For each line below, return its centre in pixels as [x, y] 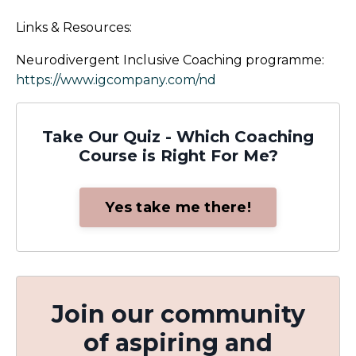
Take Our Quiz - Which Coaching [178, 137]
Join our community [178, 315]
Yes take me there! [178, 207]
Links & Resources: [74, 28]
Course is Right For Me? [178, 156]
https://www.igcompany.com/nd [116, 80]
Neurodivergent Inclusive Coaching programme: [170, 60]
